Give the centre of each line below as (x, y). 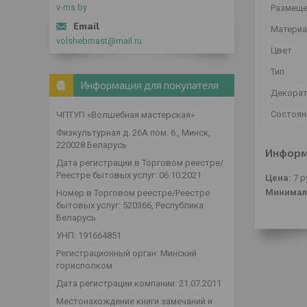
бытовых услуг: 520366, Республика (130, 205)
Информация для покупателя (149, 85)
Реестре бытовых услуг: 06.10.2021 (129, 175)
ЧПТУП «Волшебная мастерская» (125, 115)
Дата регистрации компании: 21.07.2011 (139, 283)
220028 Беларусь (91, 145)
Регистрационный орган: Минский (126, 253)
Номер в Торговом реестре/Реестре (133, 193)
